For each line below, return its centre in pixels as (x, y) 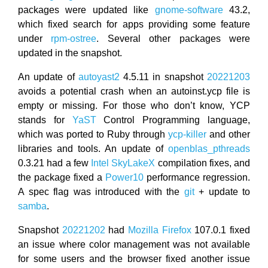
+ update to (222, 191)
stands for (45, 120)
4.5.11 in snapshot (163, 77)
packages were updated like (86, 10)
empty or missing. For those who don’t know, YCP (134, 105)
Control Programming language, (173, 120)
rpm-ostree (74, 38)
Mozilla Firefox (160, 230)
